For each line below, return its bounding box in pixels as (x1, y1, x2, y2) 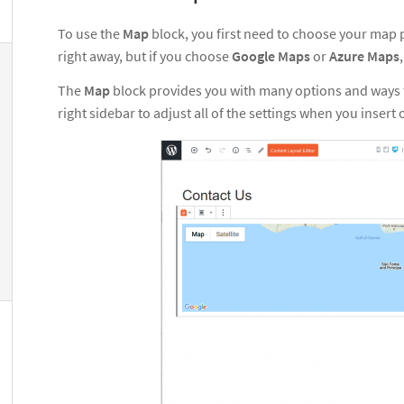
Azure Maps (329, 46, 399, 65)
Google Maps (232, 46, 310, 65)
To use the (58, 23, 123, 42)
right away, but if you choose (58, 46, 232, 65)
